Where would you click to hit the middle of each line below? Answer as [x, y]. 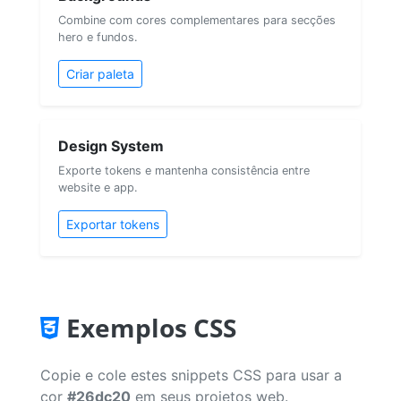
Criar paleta [100, 73]
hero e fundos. [98, 37]
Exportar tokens [113, 224]
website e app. [98, 187]
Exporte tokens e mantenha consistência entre [184, 170]
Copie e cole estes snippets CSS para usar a [191, 375]
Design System [111, 145]
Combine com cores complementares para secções [197, 20]
